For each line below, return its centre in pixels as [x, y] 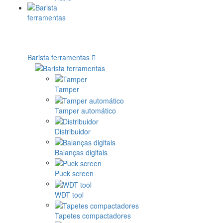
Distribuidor [73, 131]
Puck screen [74, 173]
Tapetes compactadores [93, 216]
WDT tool [69, 194]
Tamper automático [85, 110]
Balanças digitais [81, 153]
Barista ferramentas [58, 57]
